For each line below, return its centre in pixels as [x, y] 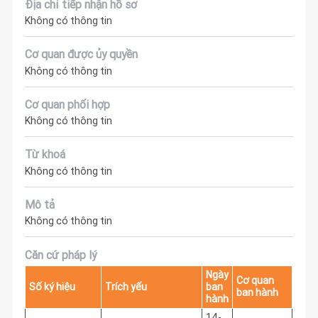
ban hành [257, 292]
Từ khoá [45, 154]
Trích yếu [126, 286]
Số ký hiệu [52, 286]
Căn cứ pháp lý [61, 254]
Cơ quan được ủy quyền [82, 54]
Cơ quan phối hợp [68, 104]
